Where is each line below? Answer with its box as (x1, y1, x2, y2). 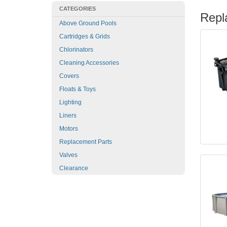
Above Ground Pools (59, 20, 117, 27)
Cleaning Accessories (59, 59, 119, 66)
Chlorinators (59, 46, 93, 53)
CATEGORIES (59, 6, 96, 12)
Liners (59, 112, 77, 119)
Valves (59, 152, 78, 159)
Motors (59, 125, 78, 132)
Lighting (59, 99, 82, 106)
